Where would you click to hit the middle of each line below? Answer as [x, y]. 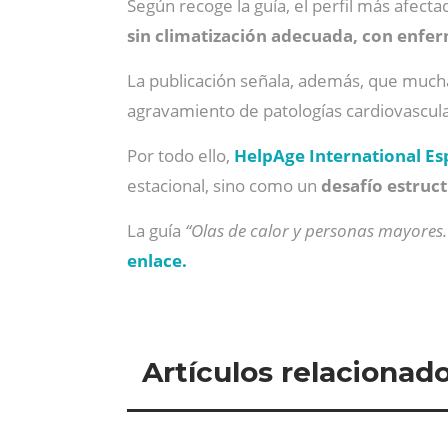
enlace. [157, 260]
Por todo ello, [180, 155]
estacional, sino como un [224, 185]
